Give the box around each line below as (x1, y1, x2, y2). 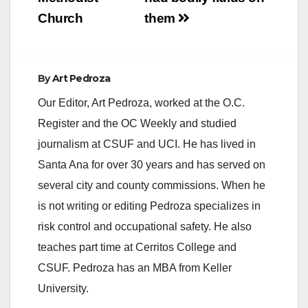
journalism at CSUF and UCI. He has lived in (38, 138, 256, 151)
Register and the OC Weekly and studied (38, 118, 236, 130)
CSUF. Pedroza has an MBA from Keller (38, 262, 232, 274)
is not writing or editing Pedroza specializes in (38, 200, 261, 212)
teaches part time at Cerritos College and (38, 241, 236, 254)
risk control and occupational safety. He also (38, 221, 252, 233)
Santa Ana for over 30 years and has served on (38, 159, 265, 171)
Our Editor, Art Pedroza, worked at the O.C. (38, 97, 245, 109)
